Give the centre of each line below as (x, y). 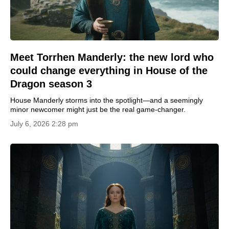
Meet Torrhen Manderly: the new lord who (112, 57)
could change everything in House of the (109, 71)
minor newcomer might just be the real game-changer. (98, 109)
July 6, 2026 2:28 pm (44, 124)
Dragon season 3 (51, 84)
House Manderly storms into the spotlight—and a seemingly (107, 100)
